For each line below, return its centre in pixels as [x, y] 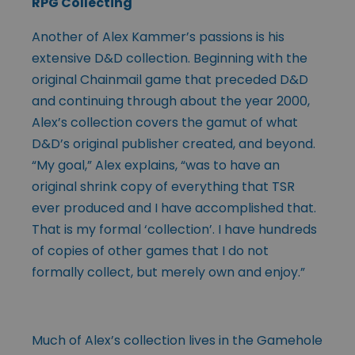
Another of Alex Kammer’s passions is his [158, 36]
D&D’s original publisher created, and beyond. [174, 143]
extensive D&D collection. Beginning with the [170, 58]
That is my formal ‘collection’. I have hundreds [174, 229]
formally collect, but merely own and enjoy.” [168, 272]
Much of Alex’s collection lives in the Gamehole [177, 340]
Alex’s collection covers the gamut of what [165, 122]
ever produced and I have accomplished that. [174, 208]
